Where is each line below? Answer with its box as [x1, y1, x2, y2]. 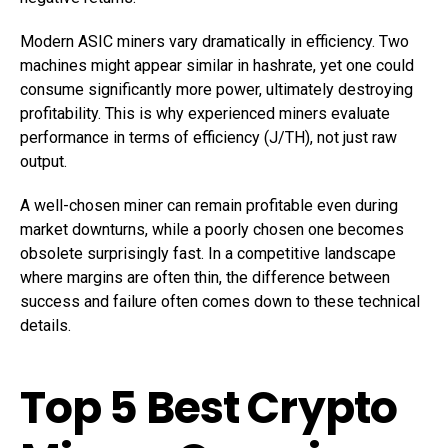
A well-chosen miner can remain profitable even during [20, 196, 398, 215]
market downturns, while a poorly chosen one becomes [20, 220, 404, 239]
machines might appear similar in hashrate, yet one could [20, 56, 414, 75]
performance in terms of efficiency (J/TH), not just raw [20, 128, 397, 147]
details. [20, 316, 71, 335]
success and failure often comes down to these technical [20, 292, 420, 311]
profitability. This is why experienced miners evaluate [20, 104, 390, 123]
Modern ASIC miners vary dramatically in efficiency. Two [20, 32, 409, 51]
